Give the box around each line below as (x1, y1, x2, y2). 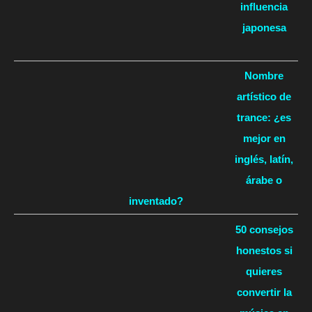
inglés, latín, (235, 153, 293, 166)
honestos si (235, 244, 292, 256)
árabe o (246, 174, 282, 187)
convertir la (236, 286, 292, 298)
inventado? (129, 195, 183, 208)
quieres (246, 265, 282, 277)
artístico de (237, 91, 291, 103)
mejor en (242, 132, 286, 145)
